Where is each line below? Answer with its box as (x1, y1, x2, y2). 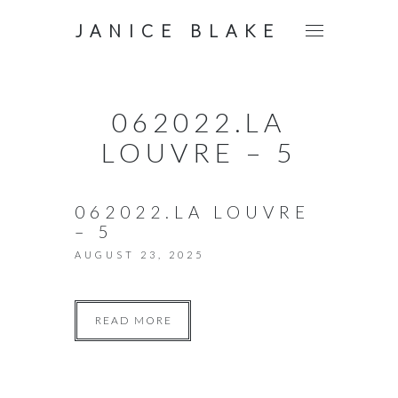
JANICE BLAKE (75, 20, 281, 41)
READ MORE (95, 314, 172, 327)
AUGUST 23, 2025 (75, 249, 204, 260)
